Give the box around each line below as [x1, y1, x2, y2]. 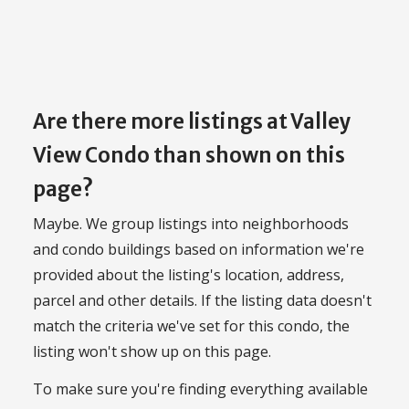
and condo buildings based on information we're [33, 239, 364, 260]
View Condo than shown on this [33, 142, 345, 168]
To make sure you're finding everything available [33, 378, 368, 399]
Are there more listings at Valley [33, 108, 351, 134]
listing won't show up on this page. [33, 341, 271, 362]
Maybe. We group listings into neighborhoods [33, 214, 349, 235]
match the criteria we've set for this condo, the [33, 316, 350, 337]
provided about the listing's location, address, [33, 265, 344, 286]
